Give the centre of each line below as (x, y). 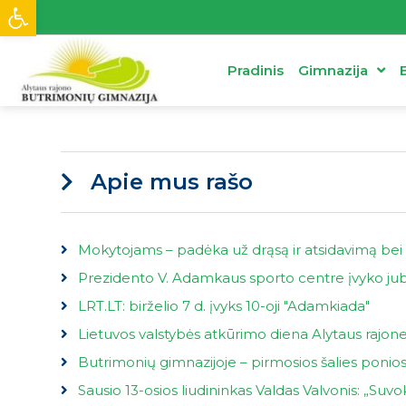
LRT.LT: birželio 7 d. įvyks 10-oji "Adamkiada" (223, 305)
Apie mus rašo (171, 181)
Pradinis (255, 70)
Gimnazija (333, 70)
